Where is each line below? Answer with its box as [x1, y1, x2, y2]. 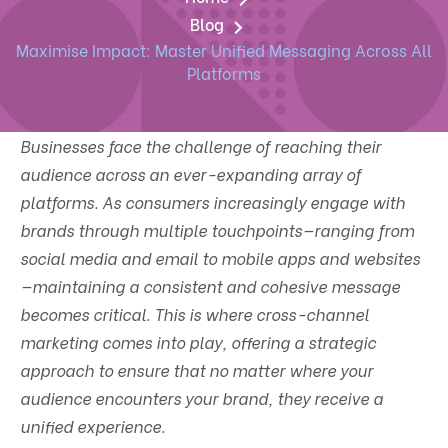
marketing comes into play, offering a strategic [20, 330, 376, 353]
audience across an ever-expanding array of [20, 162, 361, 185]
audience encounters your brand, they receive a [20, 386, 383, 409]
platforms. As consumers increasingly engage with [20, 190, 405, 213]
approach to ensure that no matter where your [20, 358, 373, 381]
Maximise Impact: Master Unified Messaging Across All [16, 38, 432, 61]
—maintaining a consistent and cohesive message [20, 274, 400, 297]
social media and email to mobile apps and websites [20, 246, 420, 269]
